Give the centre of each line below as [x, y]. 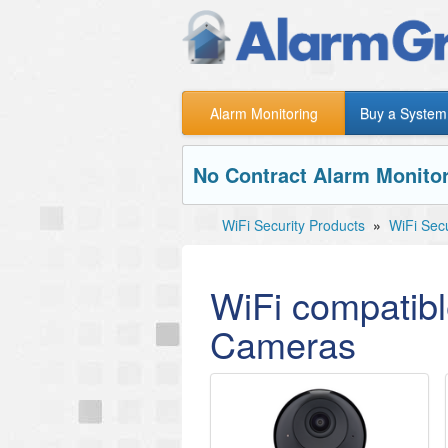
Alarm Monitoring [263, 113]
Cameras [283, 343]
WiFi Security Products [293, 225]
